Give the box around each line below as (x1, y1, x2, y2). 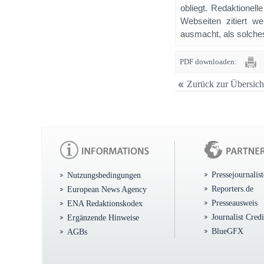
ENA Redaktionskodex (67, 199, 143, 208)
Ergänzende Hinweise (67, 213, 139, 222)
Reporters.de (212, 184, 253, 193)
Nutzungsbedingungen (67, 170, 141, 180)
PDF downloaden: (180, 57, 237, 66)
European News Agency (67, 184, 147, 194)
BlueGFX (212, 226, 243, 236)
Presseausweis (212, 198, 258, 207)
